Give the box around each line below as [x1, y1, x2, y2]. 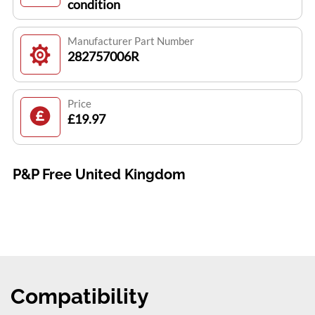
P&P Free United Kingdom [12, 166, 186, 184]
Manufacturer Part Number [67, 34, 194, 48]
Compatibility [11, 284, 149, 309]
